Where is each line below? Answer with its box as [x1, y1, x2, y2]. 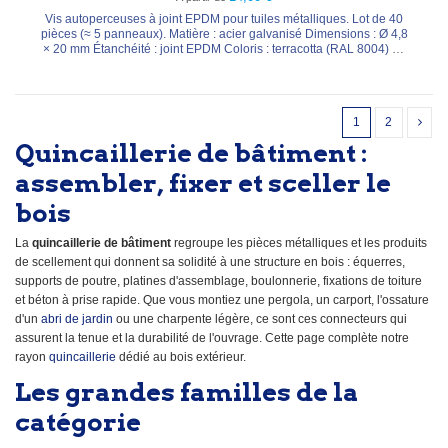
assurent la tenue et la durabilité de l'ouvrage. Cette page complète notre [15, 331, 409, 346]
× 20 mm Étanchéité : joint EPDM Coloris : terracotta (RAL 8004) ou [42, 41, 406, 56]
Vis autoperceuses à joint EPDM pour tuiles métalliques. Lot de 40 [45, 11, 403, 26]
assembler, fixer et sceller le [15, 168, 391, 199]
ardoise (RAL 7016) [170, 56, 278, 71]
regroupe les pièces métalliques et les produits [171, 236, 427, 251]
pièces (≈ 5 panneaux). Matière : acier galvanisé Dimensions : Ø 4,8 [40, 26, 169, 41]
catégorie [15, 406, 141, 437]
